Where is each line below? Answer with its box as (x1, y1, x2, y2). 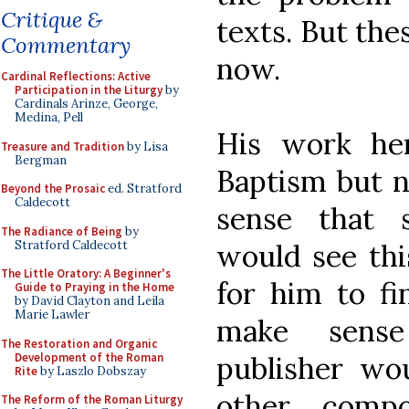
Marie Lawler (15, 307, 89, 322)
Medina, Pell (15, 110, 83, 125)
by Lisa (124, 138, 168, 154)
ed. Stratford (105, 181, 182, 196)
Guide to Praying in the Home (15, 279, 174, 295)
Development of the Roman (15, 349, 163, 365)
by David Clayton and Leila (15, 293, 164, 309)
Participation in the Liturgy (15, 82, 163, 98)
